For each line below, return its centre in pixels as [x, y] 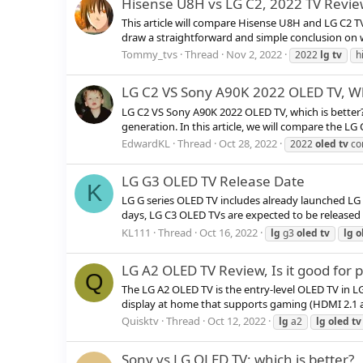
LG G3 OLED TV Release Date [213, 181]
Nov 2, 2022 [254, 54]
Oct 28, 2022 [248, 143]
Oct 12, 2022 [237, 321]
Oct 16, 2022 [228, 232]
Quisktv [140, 321]
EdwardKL [146, 143]
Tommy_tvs [149, 54]
